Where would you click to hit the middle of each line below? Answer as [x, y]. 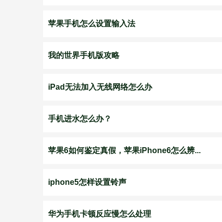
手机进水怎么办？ [80, 119]
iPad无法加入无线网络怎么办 [100, 87]
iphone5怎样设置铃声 [87, 182]
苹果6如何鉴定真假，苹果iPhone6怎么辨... [124, 150]
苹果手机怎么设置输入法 [92, 24]
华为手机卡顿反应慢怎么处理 [100, 214]
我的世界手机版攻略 [84, 55]
